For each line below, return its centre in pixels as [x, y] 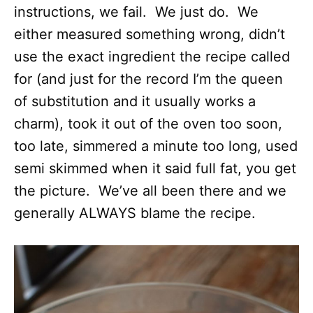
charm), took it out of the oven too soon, [148, 124]
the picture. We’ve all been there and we [150, 191]
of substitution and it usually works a [135, 101]
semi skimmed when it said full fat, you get [155, 168]
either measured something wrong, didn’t [150, 34]
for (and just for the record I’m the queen [148, 79]
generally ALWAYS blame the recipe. [135, 213]
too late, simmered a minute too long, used [156, 146]
